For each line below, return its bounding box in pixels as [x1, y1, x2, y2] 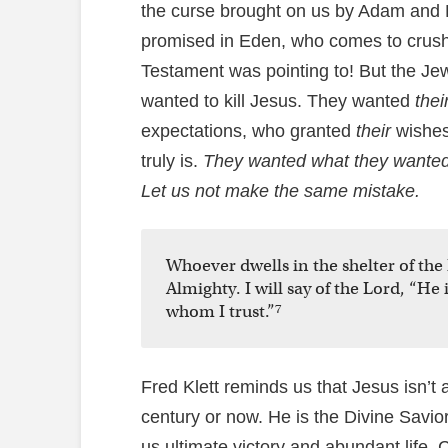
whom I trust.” [165, 301, 275, 323]
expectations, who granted [140, 120, 356, 141]
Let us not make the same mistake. [140, 180, 420, 201]
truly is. [140, 150, 203, 171]
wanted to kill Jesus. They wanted [140, 90, 415, 111]
